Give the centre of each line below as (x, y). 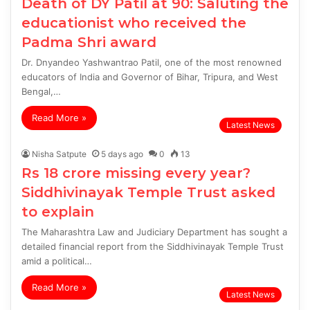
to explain (58, 212)
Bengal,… (41, 92)
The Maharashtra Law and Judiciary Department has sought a (154, 232)
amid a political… (57, 261)
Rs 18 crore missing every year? (136, 173)
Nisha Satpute (59, 154)
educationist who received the (134, 23)
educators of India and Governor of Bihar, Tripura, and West (150, 77)
